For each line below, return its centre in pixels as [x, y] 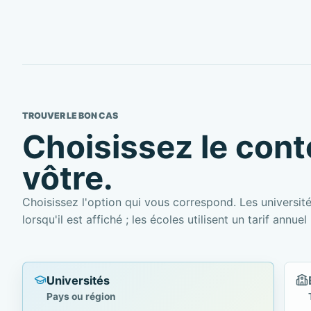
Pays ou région [81, 297]
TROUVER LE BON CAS [70, 115]
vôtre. [68, 178]
